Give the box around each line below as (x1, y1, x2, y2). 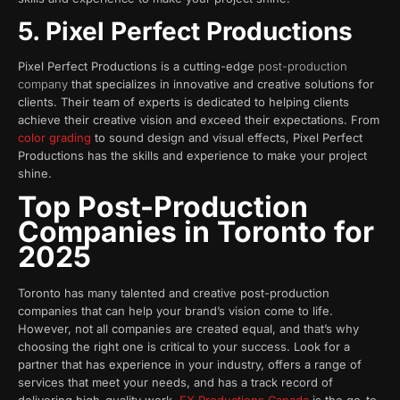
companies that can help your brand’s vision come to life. (18, 304, 333, 319)
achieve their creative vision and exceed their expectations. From (18, 112, 379, 127)
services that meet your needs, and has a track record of (18, 375, 333, 390)
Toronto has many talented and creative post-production (18, 286, 329, 301)
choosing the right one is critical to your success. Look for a (18, 339, 350, 354)
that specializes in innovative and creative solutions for (68, 76, 374, 91)
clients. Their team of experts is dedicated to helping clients (18, 94, 349, 109)
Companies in (18, 214, 217, 250)
